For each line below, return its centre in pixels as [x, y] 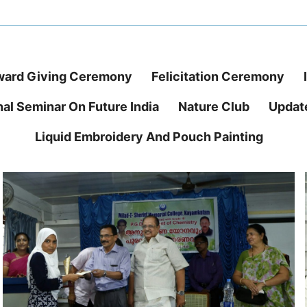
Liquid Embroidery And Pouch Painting [149, 137]
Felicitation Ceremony [218, 77]
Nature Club [213, 107]
